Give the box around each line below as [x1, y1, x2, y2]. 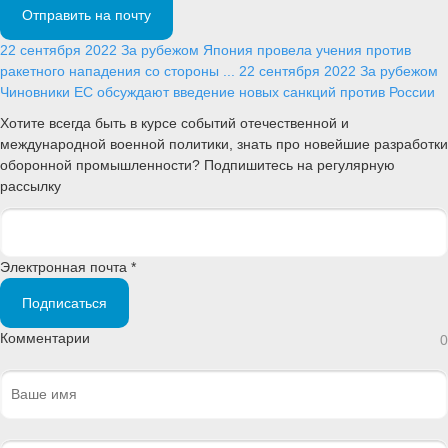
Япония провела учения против [203, 41, 411, 58]
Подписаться [22, 294, 107, 311]
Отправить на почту [22, 6, 151, 23]
